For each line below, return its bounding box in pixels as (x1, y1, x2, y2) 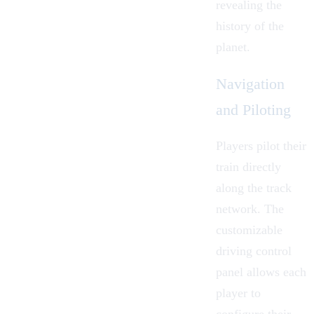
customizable (216, 222, 282, 237)
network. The (216, 201, 284, 216)
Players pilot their (216, 138, 306, 153)
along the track (216, 180, 292, 195)
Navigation (216, 74, 285, 93)
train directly (216, 159, 281, 174)
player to (216, 285, 261, 300)
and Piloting (216, 100, 291, 118)
